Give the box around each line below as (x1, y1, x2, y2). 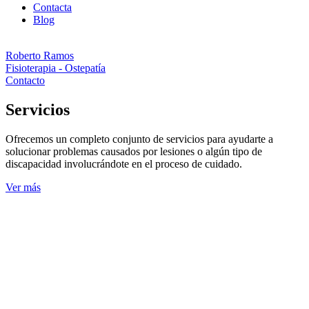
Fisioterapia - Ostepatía (6, 62, 106, 74)
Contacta (33, 1, 72, 13)
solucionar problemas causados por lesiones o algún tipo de (6, 145, 262, 157)
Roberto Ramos (6, 50, 74, 61)
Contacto (6, 74, 45, 86)
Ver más (6, 181, 41, 193)
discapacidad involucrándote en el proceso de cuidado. (6, 157, 242, 170)
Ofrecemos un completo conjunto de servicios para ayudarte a (6, 132, 273, 145)
